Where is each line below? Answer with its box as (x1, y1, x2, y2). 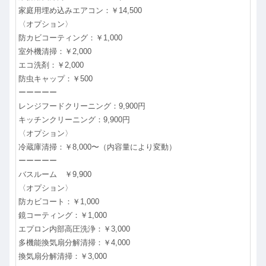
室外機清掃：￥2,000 (18, 46, 91, 56)
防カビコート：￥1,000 (18, 197, 99, 206)
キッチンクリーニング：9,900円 (18, 115, 130, 124)
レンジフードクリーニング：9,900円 (18, 101, 145, 110)
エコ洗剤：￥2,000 (18, 60, 84, 69)
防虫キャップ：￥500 (18, 74, 93, 83)
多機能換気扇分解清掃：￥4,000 (18, 237, 130, 247)
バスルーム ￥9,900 (18, 169, 91, 179)
